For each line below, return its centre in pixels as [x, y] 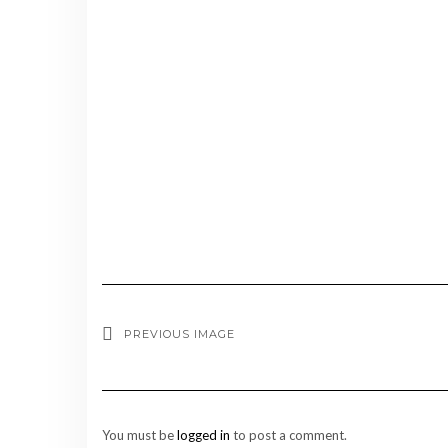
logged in [203, 434]
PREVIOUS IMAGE [179, 333]
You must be [139, 434]
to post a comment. [288, 434]
